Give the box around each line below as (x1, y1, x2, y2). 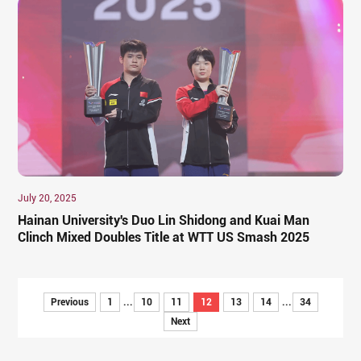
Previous (50, 296, 89, 308)
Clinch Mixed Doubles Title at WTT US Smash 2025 (18, 229, 310, 245)
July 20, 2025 (18, 192, 77, 204)
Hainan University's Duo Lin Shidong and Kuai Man (18, 212, 310, 228)
